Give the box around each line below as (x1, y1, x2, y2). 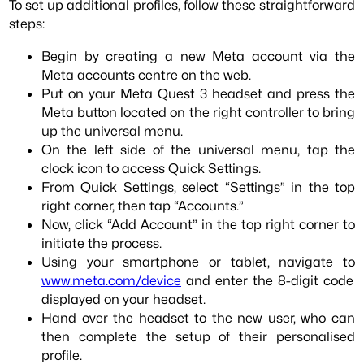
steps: (9, 15, 45, 32)
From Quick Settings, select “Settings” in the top (41, 178, 355, 195)
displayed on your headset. (41, 290, 206, 307)
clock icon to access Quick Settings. (41, 159, 262, 176)
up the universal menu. (41, 122, 184, 139)
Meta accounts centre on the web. (41, 66, 252, 83)
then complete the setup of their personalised (41, 327, 355, 344)
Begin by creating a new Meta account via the (41, 47, 355, 64)
